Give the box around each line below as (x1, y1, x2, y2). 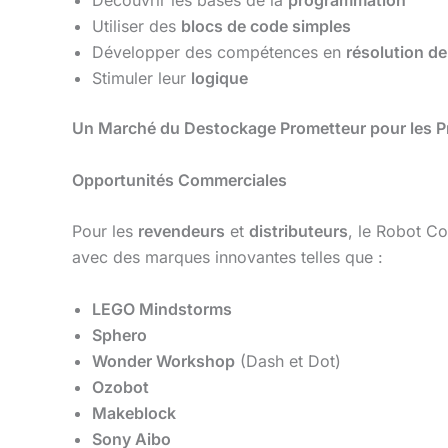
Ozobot (92, 376, 149, 397)
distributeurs (249, 221, 348, 242)
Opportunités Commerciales (72, 169, 287, 190)
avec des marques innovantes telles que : (72, 247, 383, 268)
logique (191, 67, 248, 88)
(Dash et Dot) (235, 350, 341, 371)
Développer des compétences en (92, 41, 346, 62)
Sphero (92, 324, 147, 345)
